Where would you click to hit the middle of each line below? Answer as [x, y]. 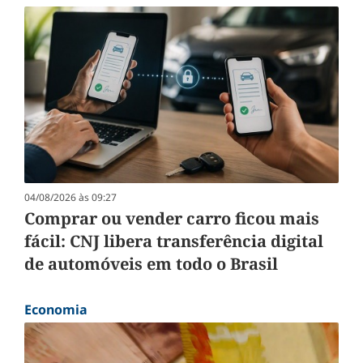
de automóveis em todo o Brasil [151, 264]
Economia [56, 310]
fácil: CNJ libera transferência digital [174, 241]
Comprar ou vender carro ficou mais [172, 219]
